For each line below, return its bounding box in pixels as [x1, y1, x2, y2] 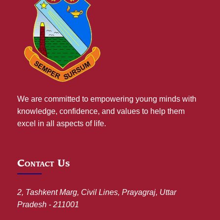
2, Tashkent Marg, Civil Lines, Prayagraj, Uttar [17, 188, 176, 196]
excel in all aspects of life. [17, 119, 106, 128]
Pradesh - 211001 [17, 200, 79, 209]
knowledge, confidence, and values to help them [17, 107, 185, 115]
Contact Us [17, 157, 70, 169]
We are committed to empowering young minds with [17, 95, 196, 103]
